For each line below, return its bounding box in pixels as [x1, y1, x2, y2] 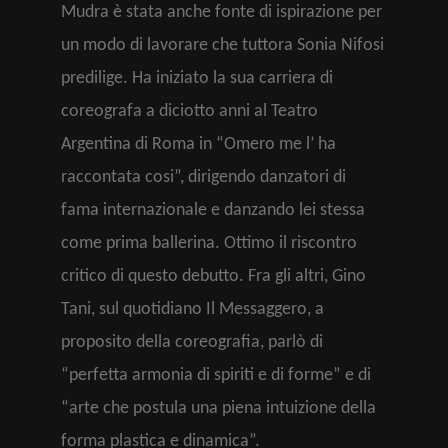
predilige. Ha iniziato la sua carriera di [61, 69, 333, 88]
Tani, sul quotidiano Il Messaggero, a [61, 300, 324, 319]
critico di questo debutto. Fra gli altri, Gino [61, 267, 366, 286]
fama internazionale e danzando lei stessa [61, 201, 365, 220]
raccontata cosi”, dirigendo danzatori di [61, 168, 346, 187]
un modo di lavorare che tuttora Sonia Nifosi [61, 36, 384, 55]
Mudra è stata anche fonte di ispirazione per [61, 3, 382, 22]
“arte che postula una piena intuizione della [61, 399, 376, 418]
